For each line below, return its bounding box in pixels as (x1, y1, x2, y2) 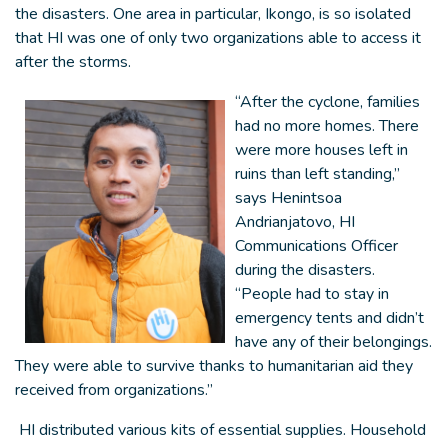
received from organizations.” (15, 379, 213, 401)
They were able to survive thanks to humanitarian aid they (15, 355, 413, 377)
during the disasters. (235, 259, 375, 281)
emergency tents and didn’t (235, 307, 424, 329)
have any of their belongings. (235, 331, 432, 353)
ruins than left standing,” (235, 163, 400, 185)
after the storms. (15, 51, 135, 73)
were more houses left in (235, 139, 408, 161)
